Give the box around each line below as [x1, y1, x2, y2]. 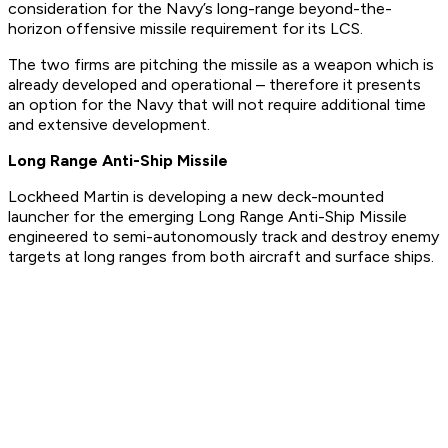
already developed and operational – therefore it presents [8, 75, 421, 95]
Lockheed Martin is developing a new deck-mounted [8, 187, 384, 207]
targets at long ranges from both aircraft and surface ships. [8, 247, 434, 267]
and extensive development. [8, 115, 210, 135]
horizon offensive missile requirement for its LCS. [8, 19, 363, 39]
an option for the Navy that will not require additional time [8, 95, 426, 115]
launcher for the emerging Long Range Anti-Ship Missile [8, 207, 407, 227]
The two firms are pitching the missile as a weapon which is [8, 55, 434, 75]
